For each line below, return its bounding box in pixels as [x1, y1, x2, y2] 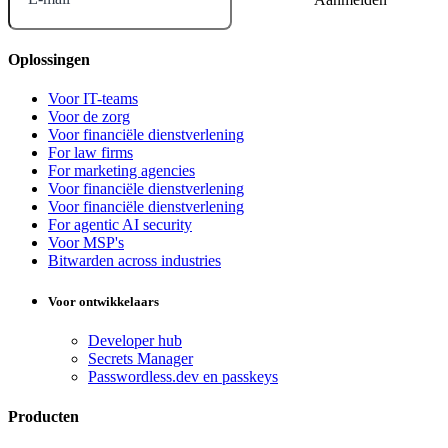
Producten [8, 407, 79, 425]
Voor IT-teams [48, 90, 138, 108]
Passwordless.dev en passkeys [88, 368, 278, 386]
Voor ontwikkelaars [48, 294, 159, 310]
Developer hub [88, 332, 182, 350]
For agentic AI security [48, 216, 192, 234]
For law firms [48, 144, 133, 162]
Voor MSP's [48, 234, 124, 252]
